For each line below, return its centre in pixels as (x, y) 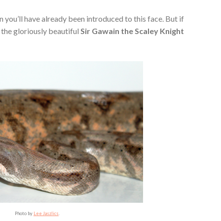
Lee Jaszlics (46, 214)
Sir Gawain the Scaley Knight (132, 31)
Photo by (24, 214)
